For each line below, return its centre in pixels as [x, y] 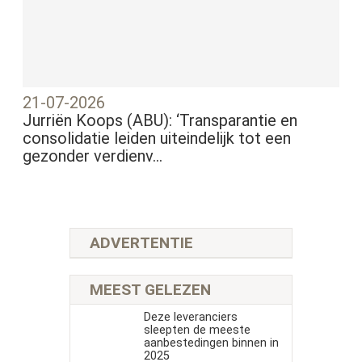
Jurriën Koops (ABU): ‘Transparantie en [160, 121]
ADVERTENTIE [141, 242]
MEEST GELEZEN [150, 290]
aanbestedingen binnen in [211, 343]
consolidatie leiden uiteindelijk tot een [157, 139]
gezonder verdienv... [93, 156]
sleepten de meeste [197, 330]
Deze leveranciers [190, 318]
